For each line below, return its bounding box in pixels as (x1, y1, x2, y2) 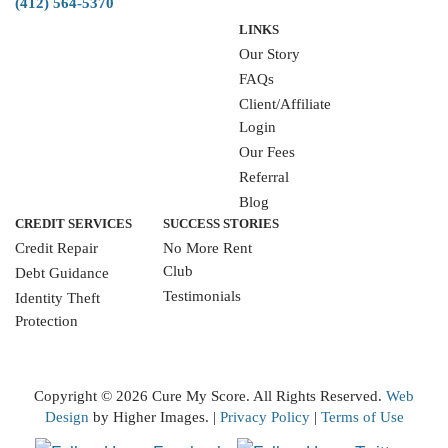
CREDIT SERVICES (15, 216, 132, 231)
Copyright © (34, 388, 116, 404)
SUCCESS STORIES (162, 216, 279, 231)
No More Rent (162, 240, 252, 256)
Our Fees (239, 144, 295, 160)
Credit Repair (15, 240, 98, 256)
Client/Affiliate (239, 96, 331, 112)
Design (44, 409, 89, 425)
